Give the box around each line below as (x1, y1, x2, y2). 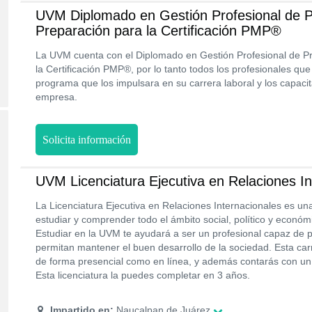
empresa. (36, 91, 77, 102)
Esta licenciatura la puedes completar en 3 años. (36, 270, 250, 281)
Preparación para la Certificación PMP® (36, 23, 281, 38)
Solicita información (42, 134, 131, 146)
